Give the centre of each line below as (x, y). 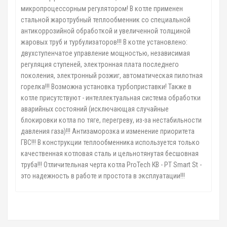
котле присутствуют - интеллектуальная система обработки (111, 98)
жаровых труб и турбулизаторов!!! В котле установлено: (104, 42)
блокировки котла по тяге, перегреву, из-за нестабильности (111, 120)
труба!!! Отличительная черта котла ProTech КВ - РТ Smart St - (111, 165)
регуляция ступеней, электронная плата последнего (100, 64)
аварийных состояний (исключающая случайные (95, 109)
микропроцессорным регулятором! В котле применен (102, 9)
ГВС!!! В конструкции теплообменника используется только (110, 142)
